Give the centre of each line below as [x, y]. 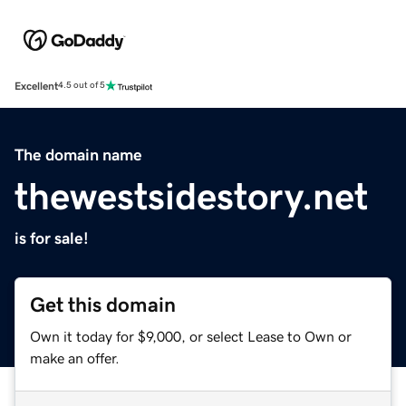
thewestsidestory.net [191, 196]
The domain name [78, 155]
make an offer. [75, 358]
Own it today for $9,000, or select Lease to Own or [191, 336]
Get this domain [103, 304]
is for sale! [52, 238]
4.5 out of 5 [82, 86]
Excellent [36, 86]
